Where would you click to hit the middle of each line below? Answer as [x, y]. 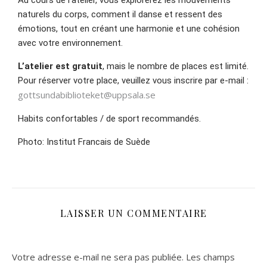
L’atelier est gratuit [60, 66]
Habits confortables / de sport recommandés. [109, 119]
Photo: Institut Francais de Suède [84, 142]
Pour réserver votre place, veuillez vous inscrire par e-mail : [133, 80]
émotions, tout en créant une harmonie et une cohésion [129, 29]
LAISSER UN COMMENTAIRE [133, 213]
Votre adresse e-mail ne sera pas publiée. [98, 257]
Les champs [210, 257]
